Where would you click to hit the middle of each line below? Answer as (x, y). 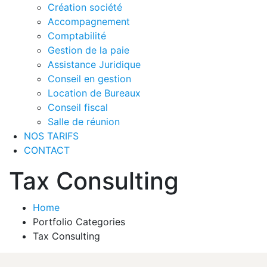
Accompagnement (89, 21)
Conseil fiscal (78, 107)
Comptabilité (77, 35)
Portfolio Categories (79, 221)
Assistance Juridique (94, 64)
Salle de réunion (84, 121)
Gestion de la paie (89, 50)
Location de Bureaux (94, 93)
